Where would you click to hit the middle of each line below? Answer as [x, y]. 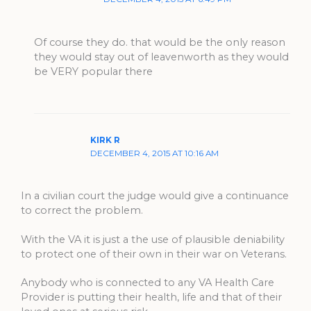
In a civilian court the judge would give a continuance [155, 196]
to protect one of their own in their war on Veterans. [154, 254]
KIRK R [105, 141]
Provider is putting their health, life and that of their [151, 297]
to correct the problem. [82, 211]
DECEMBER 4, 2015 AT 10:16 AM [154, 154]
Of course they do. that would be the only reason [160, 42]
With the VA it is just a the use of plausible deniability [153, 239]
